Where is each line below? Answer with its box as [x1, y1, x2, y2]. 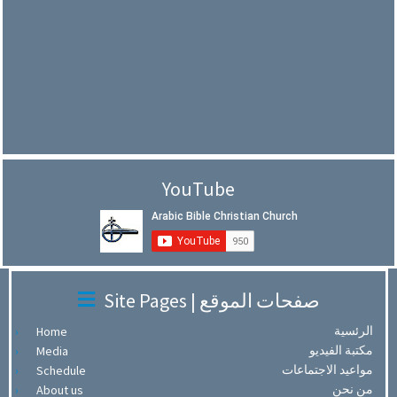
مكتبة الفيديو [309, 342, 373, 359]
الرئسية [334, 323, 373, 339]
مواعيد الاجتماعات [282, 362, 373, 378]
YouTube [162, 176, 235, 202]
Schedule [36, 362, 86, 379]
